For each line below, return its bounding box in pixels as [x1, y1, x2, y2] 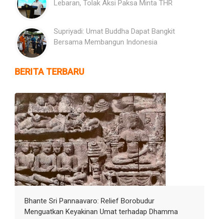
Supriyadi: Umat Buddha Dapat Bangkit [54, 26, 175, 36]
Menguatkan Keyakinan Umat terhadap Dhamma [24, 207, 178, 216]
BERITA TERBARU [15, 66, 84, 77]
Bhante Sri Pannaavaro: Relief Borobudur [24, 196, 154, 205]
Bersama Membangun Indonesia [54, 37, 157, 46]
